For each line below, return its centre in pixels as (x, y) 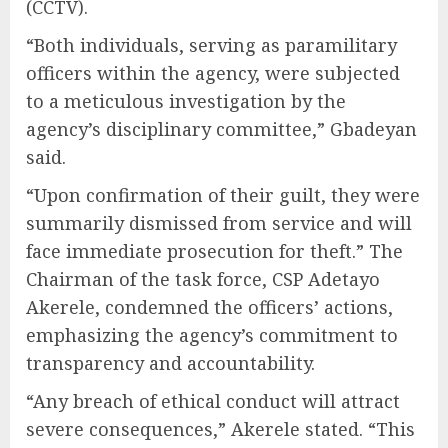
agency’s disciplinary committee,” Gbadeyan (221, 129)
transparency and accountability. (170, 363)
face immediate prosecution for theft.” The (214, 251)
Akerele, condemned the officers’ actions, (209, 307)
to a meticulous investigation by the (186, 101)
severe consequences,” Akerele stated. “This (220, 429)
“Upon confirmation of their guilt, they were (223, 195)
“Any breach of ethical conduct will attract (213, 401)
